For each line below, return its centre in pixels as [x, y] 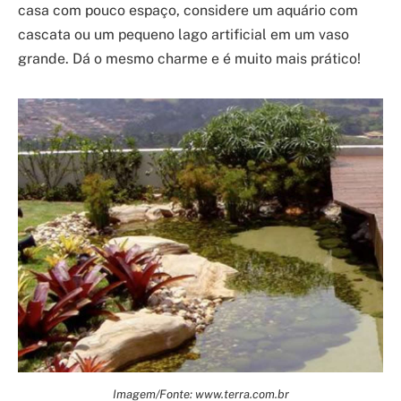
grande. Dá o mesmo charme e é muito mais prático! [189, 59]
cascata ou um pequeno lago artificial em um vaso [183, 35]
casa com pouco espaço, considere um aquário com [188, 11]
